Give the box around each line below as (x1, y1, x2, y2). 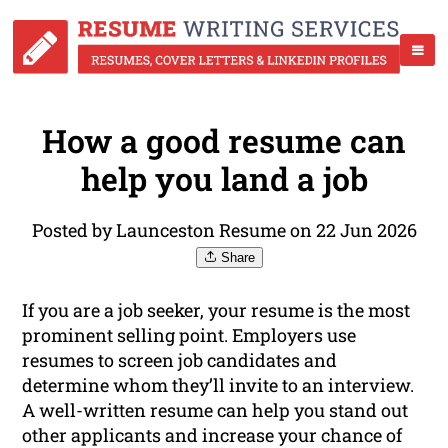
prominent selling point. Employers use (22, 323, 357, 348)
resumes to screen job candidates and (22, 348, 338, 373)
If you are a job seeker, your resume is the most (22, 298, 411, 323)
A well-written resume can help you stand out (22, 398, 409, 423)
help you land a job (80, 157, 368, 201)
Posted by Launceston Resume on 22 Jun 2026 (31, 218, 417, 243)
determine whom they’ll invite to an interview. (22, 373, 415, 398)
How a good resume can (42, 119, 406, 163)
